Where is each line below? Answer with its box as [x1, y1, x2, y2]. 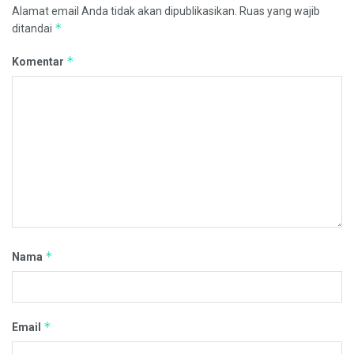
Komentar [12, 55, 66, 69]
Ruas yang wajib [239, 5, 320, 18]
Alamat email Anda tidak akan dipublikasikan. [12, 5, 237, 18]
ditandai [12, 22, 55, 36]
